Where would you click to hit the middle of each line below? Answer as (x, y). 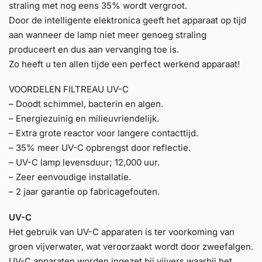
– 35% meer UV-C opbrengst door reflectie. (100, 148)
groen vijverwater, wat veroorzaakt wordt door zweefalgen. (131, 247)
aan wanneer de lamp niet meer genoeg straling (108, 35)
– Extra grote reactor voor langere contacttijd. (104, 133)
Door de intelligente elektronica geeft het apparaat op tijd (127, 20)
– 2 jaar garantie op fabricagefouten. (84, 192)
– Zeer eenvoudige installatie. (70, 177)
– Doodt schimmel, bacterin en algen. (86, 104)
